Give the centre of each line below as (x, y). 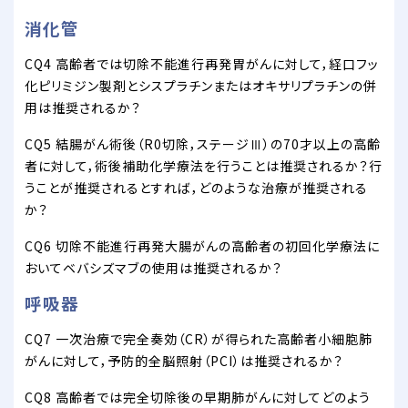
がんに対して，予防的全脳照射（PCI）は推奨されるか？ (184, 361)
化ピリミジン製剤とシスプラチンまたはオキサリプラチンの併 (201, 86)
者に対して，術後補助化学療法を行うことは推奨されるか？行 (204, 166)
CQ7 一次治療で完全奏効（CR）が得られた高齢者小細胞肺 (199, 339)
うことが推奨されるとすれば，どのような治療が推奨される (196, 188)
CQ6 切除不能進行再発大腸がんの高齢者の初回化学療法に (202, 246)
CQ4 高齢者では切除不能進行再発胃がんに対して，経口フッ (202, 64)
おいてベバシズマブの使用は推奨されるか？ (153, 268)
